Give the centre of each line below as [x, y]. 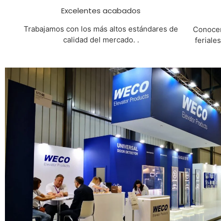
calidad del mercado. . [101, 40]
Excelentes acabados [101, 11]
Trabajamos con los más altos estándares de [101, 29]
